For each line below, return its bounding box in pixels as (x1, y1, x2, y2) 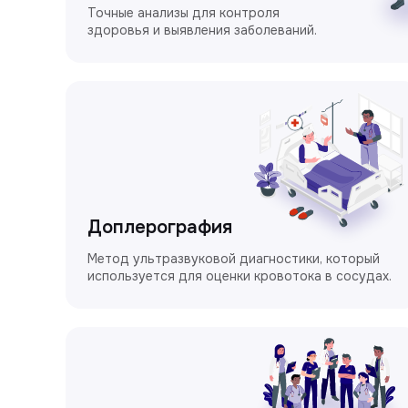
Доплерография (87, 215, 232, 239)
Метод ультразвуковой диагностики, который (87, 250, 380, 267)
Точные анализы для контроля (87, 4, 280, 21)
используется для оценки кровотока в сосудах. (87, 267, 392, 284)
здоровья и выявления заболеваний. (87, 21, 317, 38)
